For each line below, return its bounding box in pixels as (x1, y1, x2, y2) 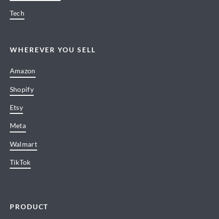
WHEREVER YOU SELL (9, 45, 96, 54)
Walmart (9, 139, 37, 148)
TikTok (9, 158, 31, 167)
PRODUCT (9, 202, 49, 211)
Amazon (9, 66, 36, 75)
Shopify (9, 85, 34, 93)
